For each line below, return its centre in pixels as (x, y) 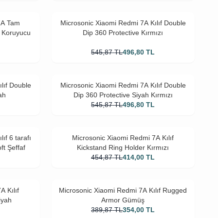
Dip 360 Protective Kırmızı (123, 33)
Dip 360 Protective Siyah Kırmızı (123, 95)
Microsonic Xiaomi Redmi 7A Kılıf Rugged (123, 190)
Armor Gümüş (123, 200)
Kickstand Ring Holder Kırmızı (123, 147)
